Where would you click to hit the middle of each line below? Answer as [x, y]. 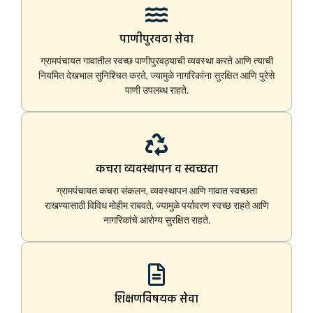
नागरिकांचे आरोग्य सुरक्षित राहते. [156, 220]
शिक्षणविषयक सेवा [156, 299]
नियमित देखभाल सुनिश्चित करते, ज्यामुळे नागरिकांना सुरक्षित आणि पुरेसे [156, 75]
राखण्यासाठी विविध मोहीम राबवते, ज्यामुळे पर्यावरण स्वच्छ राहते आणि [156, 205]
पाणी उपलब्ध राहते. [156, 90]
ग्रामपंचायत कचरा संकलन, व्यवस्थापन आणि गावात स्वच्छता [156, 191]
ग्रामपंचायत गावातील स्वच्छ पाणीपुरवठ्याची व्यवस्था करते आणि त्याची [156, 61]
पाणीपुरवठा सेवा [156, 39]
